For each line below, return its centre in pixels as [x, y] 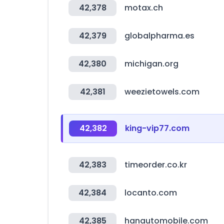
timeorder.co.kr [156, 165]
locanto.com [151, 193]
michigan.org [151, 64]
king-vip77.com [157, 128]
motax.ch [144, 8]
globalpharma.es [159, 36]
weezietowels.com [162, 92]
